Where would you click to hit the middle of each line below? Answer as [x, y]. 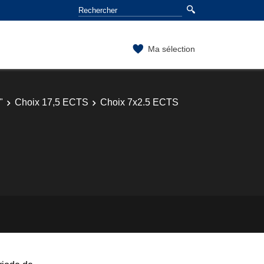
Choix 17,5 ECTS [52, 102]
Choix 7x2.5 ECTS [139, 102]
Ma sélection [171, 49]
